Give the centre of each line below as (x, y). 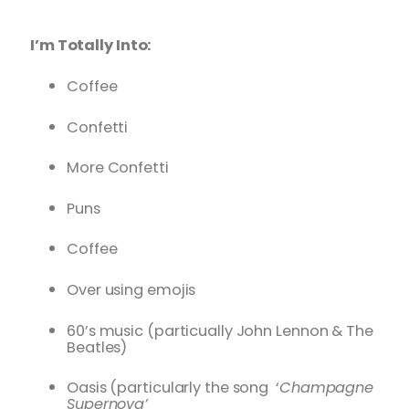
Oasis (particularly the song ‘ (173, 388)
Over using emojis (131, 290)
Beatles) (97, 347)
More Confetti (118, 168)
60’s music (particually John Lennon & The (220, 330)
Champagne (326, 388)
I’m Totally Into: (91, 46)
